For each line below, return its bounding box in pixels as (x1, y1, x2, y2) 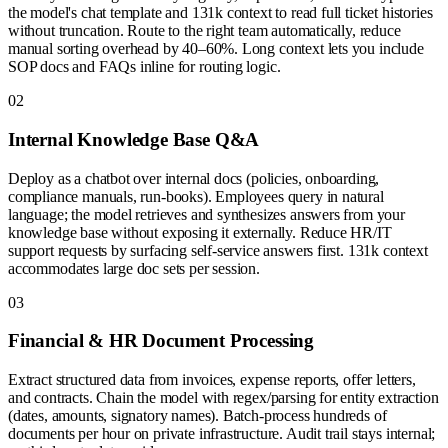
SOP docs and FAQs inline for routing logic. (8, 58, 281, 76)
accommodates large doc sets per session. (8, 259, 260, 277)
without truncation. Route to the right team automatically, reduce (8, 22, 401, 40)
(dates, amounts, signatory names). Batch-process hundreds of (8, 406, 387, 424)
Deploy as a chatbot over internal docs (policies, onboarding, (8, 169, 380, 187)
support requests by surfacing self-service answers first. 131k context (8, 241, 428, 259)
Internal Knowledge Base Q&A (8, 128, 260, 150)
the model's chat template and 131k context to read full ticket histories (8, 4, 433, 22)
